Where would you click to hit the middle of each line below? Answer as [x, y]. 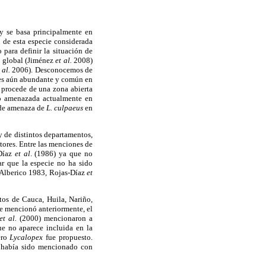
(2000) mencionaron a [55, 218]
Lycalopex [26, 237]
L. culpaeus [64, 107]
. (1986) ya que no [61, 153]
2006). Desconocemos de [52, 69]
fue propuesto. [68, 237]
